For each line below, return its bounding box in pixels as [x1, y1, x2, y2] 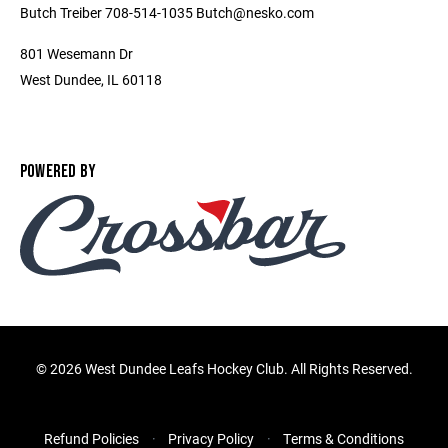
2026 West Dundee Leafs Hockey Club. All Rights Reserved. [49, 359, 413, 379]
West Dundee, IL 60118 [20, 70, 162, 89]
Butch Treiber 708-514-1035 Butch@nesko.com [20, 3, 314, 22]
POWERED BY [20, 161, 97, 182]
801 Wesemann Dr [20, 44, 133, 63]
